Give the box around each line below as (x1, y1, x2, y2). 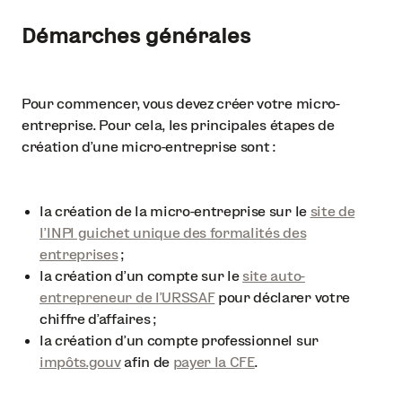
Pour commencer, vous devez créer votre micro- (22, 96, 340, 112)
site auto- (242, 268, 305, 284)
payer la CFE (172, 354, 255, 371)
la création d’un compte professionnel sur (39, 333, 319, 349)
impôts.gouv (39, 354, 121, 371)
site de (310, 204, 355, 220)
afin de (120, 354, 173, 371)
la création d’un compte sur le (39, 268, 243, 284)
